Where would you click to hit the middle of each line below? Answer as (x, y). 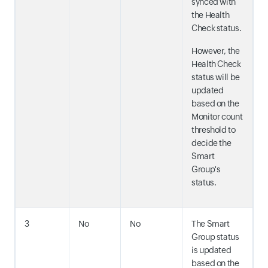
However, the (216, 51)
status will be (216, 77)
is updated (211, 250)
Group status (215, 237)
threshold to (214, 130)
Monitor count (217, 116)
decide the (211, 143)
